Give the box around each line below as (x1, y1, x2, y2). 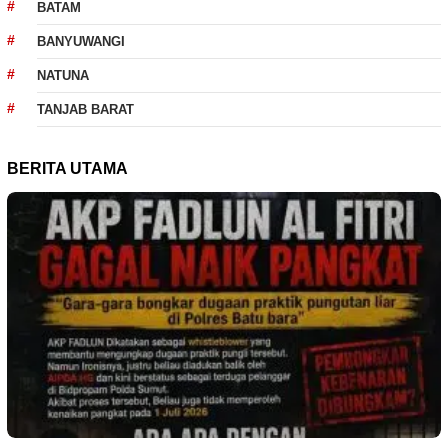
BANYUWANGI (37, 34, 125, 50)
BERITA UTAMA (7, 160, 128, 178)
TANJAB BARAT (37, 102, 134, 118)
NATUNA (37, 68, 89, 84)
